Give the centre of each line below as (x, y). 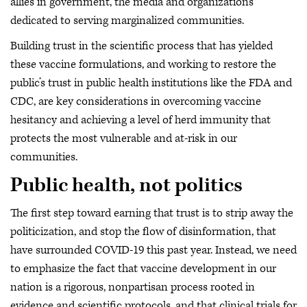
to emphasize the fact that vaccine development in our (143, 269)
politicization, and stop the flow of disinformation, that (143, 232)
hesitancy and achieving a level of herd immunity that (140, 120)
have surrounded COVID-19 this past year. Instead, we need (153, 250)
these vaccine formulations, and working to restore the (143, 64)
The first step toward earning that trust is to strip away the (152, 213)
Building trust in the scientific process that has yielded (142, 46)
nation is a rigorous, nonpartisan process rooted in (133, 287)
